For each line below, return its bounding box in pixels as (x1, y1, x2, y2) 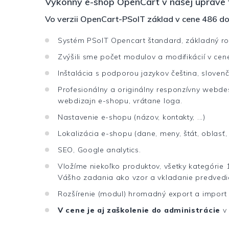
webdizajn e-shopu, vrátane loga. (58, 96, 182, 106)
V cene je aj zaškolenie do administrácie (58, 205, 220, 215)
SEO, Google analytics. (58, 145, 141, 155)
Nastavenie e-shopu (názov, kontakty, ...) (58, 112, 205, 122)
